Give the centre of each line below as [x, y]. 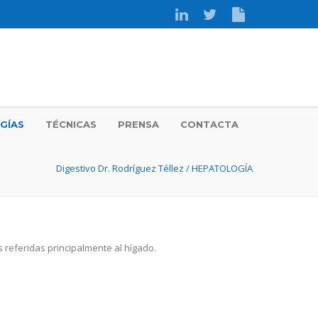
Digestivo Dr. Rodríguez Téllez [120, 168]
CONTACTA [209, 124]
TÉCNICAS [71, 124]
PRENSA [138, 124]
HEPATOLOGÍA [222, 168]
